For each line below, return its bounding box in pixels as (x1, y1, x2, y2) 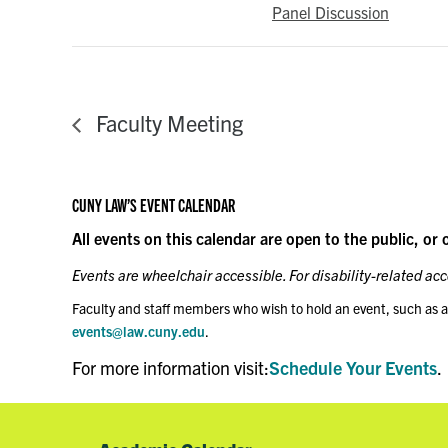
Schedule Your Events (269, 356, 437, 380)
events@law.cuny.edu (72, 322, 205, 341)
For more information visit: (72, 356, 269, 380)
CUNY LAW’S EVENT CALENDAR (72, 193, 235, 216)
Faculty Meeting (91, 109, 243, 137)
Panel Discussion (272, 2, 389, 23)
